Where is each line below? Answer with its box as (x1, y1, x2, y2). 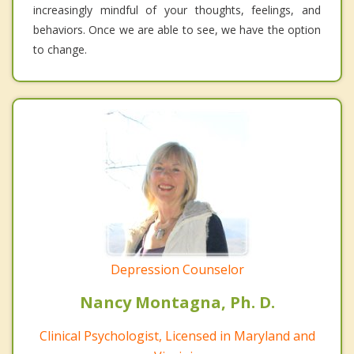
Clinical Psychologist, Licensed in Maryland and (39, 327, 315, 345)
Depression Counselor (110, 261, 244, 279)
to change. (33, 42, 87, 58)
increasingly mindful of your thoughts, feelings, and (33, 2, 321, 18)
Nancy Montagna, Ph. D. (79, 292, 275, 314)
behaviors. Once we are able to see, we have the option (33, 22, 321, 38)
